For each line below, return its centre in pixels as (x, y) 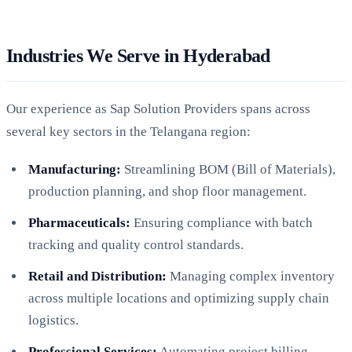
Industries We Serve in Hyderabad (138, 55)
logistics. (53, 320)
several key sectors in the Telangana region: (128, 131)
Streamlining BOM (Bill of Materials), (228, 169)
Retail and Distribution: (97, 276)
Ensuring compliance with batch (222, 222)
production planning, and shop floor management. (167, 191)
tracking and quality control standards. (136, 244)
